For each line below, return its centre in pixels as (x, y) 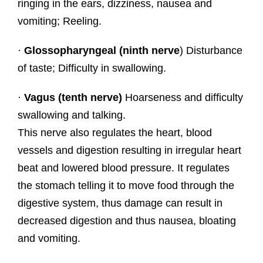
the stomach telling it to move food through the (126, 186)
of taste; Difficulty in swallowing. (92, 68)
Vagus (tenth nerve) (73, 98)
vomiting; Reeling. (59, 21)
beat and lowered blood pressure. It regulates (123, 168)
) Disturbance (211, 51)
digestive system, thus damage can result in (120, 203)
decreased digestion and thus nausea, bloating (127, 221)
